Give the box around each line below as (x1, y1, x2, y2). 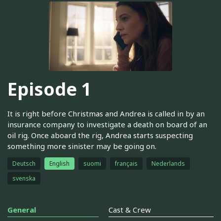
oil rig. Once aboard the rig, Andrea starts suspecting (7, 130, 193, 140)
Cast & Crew (109, 204, 151, 215)
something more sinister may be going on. (7, 141, 156, 151)
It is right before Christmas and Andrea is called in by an (7, 108, 205, 118)
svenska (12, 174, 36, 183)
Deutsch (12, 159, 36, 168)
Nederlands (151, 159, 185, 168)
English (49, 159, 70, 168)
